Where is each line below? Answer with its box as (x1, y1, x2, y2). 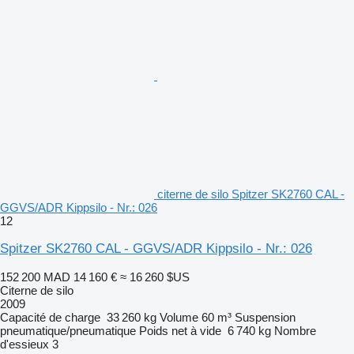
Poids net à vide (139, 323, 221, 337)
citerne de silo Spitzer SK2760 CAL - (157, 186, 345, 201)
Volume (160, 310, 198, 324)
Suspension (235, 310, 296, 324)
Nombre (274, 323, 316, 337)
